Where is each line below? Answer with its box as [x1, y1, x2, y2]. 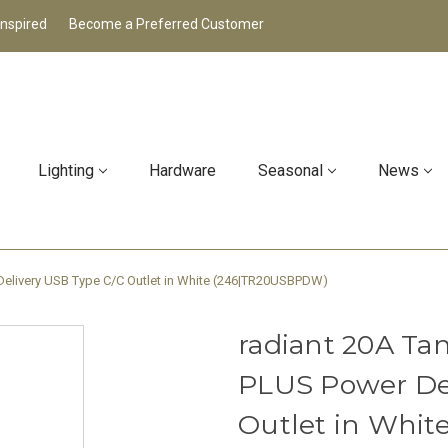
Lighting [37, 161, 94, 181]
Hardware [148, 161, 216, 181]
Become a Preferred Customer [68, 16, 264, 32]
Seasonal [257, 161, 323, 181]
